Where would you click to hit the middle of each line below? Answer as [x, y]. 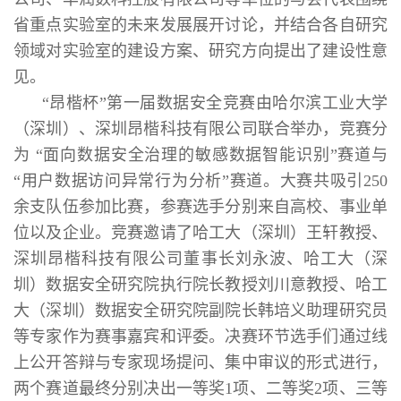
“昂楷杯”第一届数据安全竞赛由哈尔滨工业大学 [215, 102]
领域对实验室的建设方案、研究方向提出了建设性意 [200, 51]
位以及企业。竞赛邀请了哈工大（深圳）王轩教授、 [200, 232]
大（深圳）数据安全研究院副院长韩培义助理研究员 [200, 310]
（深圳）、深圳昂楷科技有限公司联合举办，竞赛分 [200, 128]
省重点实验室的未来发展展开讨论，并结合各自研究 [200, 25]
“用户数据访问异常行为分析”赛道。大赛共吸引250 [200, 180]
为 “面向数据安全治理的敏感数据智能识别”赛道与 [200, 154]
